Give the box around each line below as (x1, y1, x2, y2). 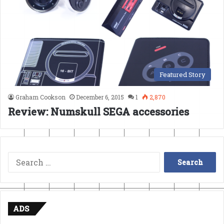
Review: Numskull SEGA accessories (8, 104, 189, 118)
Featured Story (159, 69, 205, 79)
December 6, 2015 (76, 92, 124, 101)
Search (159, 153, 185, 164)
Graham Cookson (15, 92, 65, 101)
